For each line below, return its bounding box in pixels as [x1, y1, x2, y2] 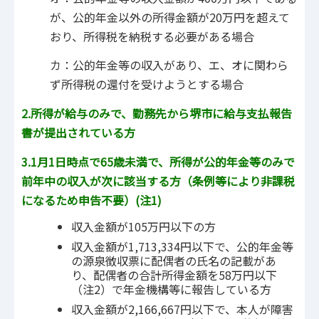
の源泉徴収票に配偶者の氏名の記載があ [71, 252, 276, 270]
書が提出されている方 [21, 124, 135, 142]
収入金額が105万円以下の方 [71, 218, 216, 236]
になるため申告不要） [21, 191, 135, 209]
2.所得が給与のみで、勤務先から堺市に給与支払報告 [21, 105, 292, 122]
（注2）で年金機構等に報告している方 [71, 281, 283, 298]
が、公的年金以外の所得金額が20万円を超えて [50, 8, 290, 26]
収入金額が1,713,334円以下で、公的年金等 [71, 238, 293, 256]
